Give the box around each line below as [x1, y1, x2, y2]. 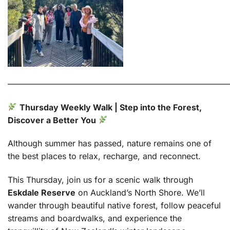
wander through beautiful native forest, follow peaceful [8, 200, 221, 211]
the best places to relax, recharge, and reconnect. [8, 151, 201, 162]
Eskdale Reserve [8, 187, 75, 198]
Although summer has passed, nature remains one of [8, 138, 212, 149]
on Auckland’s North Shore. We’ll [75, 187, 205, 198]
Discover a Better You [8, 114, 96, 125]
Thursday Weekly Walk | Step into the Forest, [20, 102, 202, 112]
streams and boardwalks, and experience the [8, 213, 182, 224]
